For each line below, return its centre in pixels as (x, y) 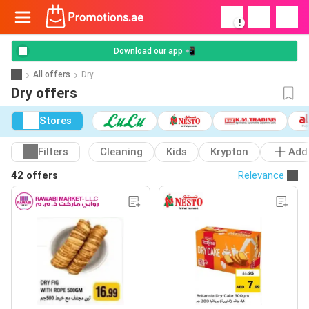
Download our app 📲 (154, 51)
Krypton (229, 152)
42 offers (34, 175)
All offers (52, 74)
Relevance (261, 175)
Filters (53, 152)
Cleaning (121, 152)
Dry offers (44, 93)
